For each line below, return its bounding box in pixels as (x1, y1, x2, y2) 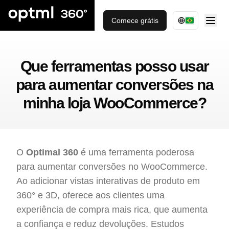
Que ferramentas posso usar (20, 58, 209, 75)
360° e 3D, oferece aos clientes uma (16, 190, 165, 200)
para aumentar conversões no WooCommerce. (16, 162, 208, 172)
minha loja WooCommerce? (22, 95, 207, 111)
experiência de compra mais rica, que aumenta (16, 204, 208, 215)
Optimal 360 (26, 147, 78, 157)
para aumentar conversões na (15, 76, 214, 93)
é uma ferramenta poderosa (78, 147, 194, 157)
